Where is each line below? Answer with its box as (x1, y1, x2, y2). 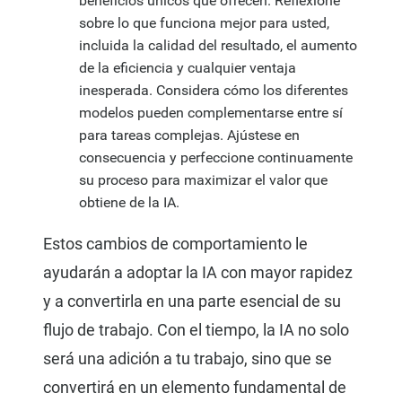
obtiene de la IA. (79, 194, 179, 212)
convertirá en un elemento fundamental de (43, 378, 346, 398)
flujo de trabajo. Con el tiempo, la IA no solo (43, 320, 349, 340)
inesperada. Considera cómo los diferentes (79, 82, 348, 100)
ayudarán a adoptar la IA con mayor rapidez (43, 263, 353, 283)
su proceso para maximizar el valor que (79, 171, 328, 189)
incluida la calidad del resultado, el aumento (79, 37, 357, 55)
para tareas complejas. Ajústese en (79, 127, 300, 144)
